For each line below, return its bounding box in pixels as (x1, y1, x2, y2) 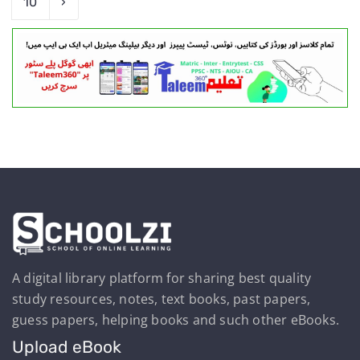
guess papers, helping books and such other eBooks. (12, 311, 340, 329)
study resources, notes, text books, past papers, (12, 290, 311, 309)
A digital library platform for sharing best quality (12, 269, 312, 288)
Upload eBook (12, 337, 121, 358)
